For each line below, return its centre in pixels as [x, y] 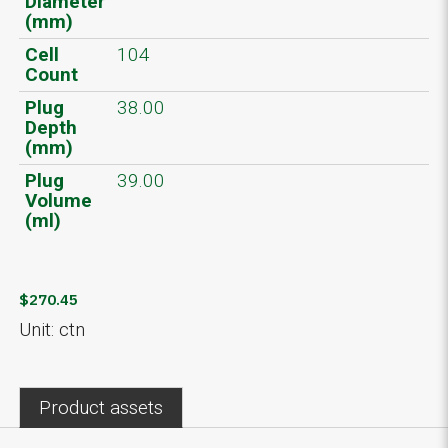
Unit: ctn [52, 329]
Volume [58, 200]
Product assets [101, 407]
